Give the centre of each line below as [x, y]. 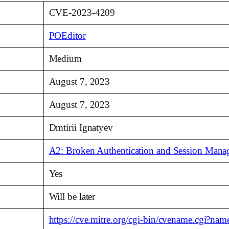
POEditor [67, 36]
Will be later [72, 197]
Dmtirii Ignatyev [81, 128]
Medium [65, 59]
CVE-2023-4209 [82, 13]
